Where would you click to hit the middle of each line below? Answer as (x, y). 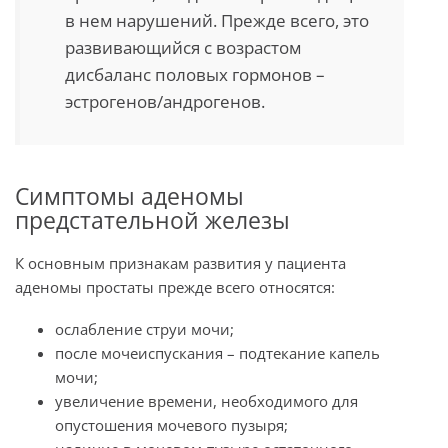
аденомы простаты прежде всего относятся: (175, 286)
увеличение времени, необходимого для (206, 400)
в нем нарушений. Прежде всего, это (217, 20)
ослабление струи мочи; (144, 328)
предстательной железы (152, 220)
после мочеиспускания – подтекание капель (217, 352)
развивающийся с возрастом (183, 47)
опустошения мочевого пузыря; (171, 424)
